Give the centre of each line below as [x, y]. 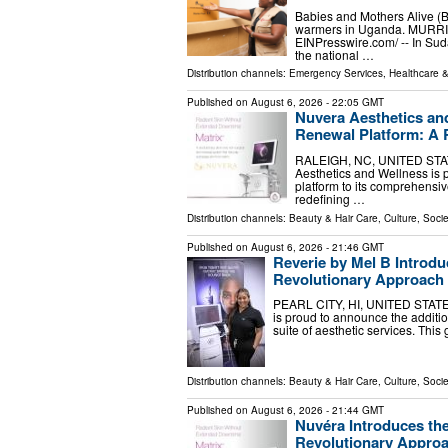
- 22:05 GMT [353, 101]
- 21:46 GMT [353, 246]
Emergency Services [336, 72]
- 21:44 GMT [353, 409]
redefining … [330, 198]
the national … [334, 54]
